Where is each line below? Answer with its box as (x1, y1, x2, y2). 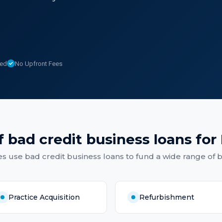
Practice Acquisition (8, 193, 80, 202)
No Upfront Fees (15, 59, 62, 67)
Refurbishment (139, 193, 194, 202)
